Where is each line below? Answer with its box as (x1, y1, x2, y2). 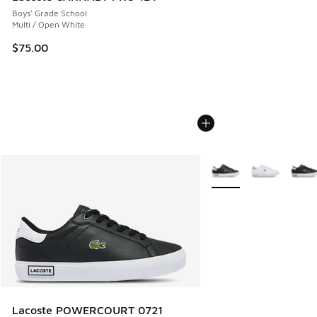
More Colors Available (200, 158, 311, 171)
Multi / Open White (12, 18, 85, 30)
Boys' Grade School (12, 7, 87, 18)
